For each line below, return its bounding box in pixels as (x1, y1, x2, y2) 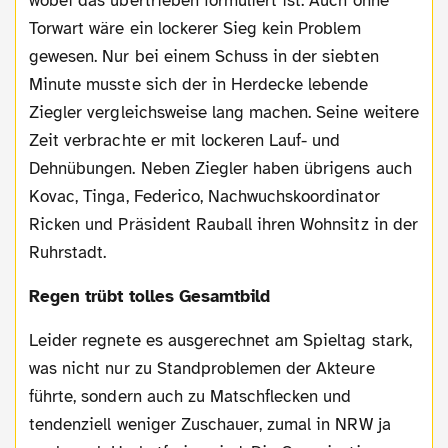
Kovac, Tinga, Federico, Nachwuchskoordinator (29, 185, 380, 207)
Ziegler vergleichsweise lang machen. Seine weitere (29, 101, 419, 123)
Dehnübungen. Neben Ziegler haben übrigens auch (29, 157, 412, 179)
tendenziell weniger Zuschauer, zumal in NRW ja (29, 413, 391, 435)
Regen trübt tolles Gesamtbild (40, 285, 271, 307)
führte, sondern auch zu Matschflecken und (29, 385, 352, 407)
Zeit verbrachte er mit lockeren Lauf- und (29, 129, 341, 151)
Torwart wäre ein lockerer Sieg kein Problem (29, 17, 361, 39)
